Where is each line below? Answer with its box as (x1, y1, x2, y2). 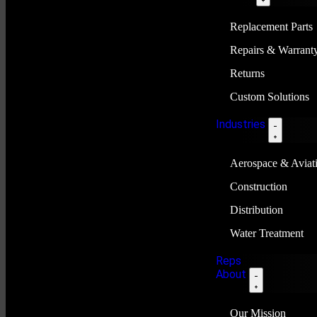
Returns (229, 67, 265, 79)
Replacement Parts (229, 21, 313, 33)
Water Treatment (229, 227, 304, 239)
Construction (229, 180, 287, 192)
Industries (215, 117, 268, 131)
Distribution (229, 204, 283, 216)
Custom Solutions (229, 91, 309, 103)
